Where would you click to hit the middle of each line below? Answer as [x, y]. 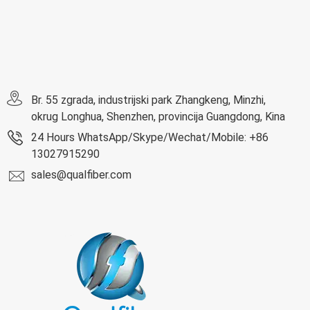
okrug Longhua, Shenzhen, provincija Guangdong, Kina [158, 116]
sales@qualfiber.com [81, 174]
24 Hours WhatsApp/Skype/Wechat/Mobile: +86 [150, 137]
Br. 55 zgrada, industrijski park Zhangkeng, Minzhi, [148, 100]
